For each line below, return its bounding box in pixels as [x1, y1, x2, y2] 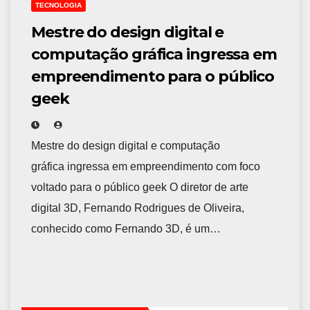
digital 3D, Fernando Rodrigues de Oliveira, [31, 202, 244, 215]
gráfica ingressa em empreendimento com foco [31, 161, 260, 173]
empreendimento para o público [31, 67, 275, 86]
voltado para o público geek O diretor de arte [31, 181, 248, 194]
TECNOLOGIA [35, 1, 82, 10]
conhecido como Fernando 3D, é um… [31, 223, 221, 235]
